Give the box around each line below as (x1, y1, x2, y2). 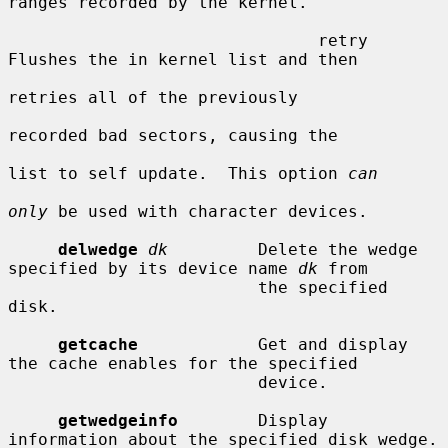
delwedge (58, 239, 138, 259)
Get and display (138, 334, 408, 354)
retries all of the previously (8, 87, 298, 107)
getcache (58, 334, 138, 354)
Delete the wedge (168, 239, 418, 259)
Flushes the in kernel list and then (8, 49, 358, 69)
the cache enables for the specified (8, 353, 358, 373)
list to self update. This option (8, 163, 348, 183)
